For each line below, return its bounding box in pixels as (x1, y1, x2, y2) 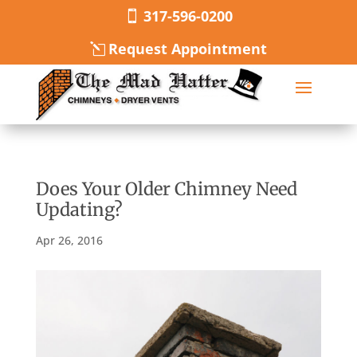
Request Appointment (108, 39, 268, 59)
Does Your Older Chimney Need (35, 178, 297, 201)
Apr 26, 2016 (35, 233, 103, 249)
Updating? (35, 198, 123, 222)
